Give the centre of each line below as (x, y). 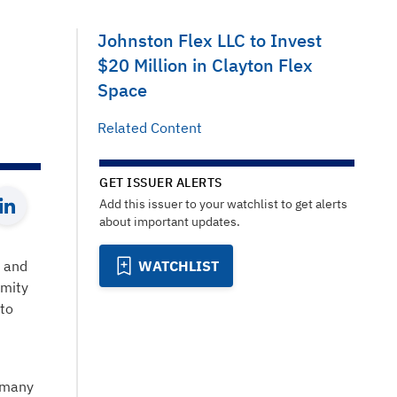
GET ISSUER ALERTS (161, 183)
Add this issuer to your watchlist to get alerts (223, 204)
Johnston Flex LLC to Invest (210, 40)
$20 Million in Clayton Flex (205, 65)
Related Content (150, 128)
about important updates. (170, 222)
